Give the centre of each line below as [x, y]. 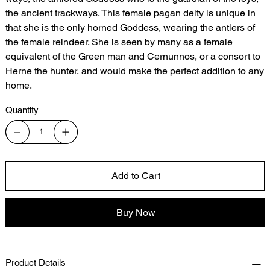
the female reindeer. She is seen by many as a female [119, 42]
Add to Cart [136, 175]
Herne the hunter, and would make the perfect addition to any [134, 71]
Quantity [22, 110]
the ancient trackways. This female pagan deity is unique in [130, 13]
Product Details [35, 262]
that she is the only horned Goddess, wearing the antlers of [130, 27]
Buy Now [136, 212]
